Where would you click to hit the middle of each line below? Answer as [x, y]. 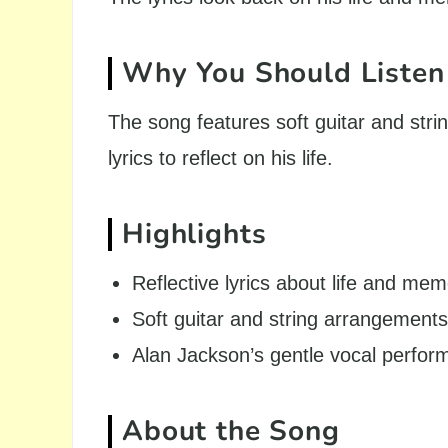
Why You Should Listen [283, 73]
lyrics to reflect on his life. [220, 158]
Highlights [194, 234]
